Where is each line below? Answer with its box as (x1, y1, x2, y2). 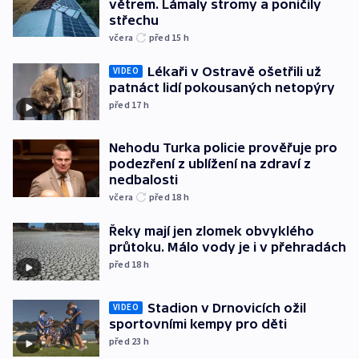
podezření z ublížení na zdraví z (109, 156, 311, 171)
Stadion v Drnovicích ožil (147, 300, 306, 315)
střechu (109, 12, 159, 27)
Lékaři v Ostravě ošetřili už (147, 63, 321, 79)
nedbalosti (109, 172, 178, 188)
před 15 (149, 30, 184, 43)
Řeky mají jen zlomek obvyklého (109, 224, 314, 239)
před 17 (109, 98, 143, 111)
